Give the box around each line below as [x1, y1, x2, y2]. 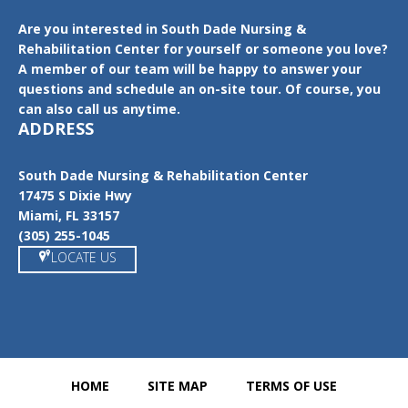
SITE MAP [148, 376, 208, 394]
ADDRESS [18, 117, 94, 139]
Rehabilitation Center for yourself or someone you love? [18, 39, 388, 57]
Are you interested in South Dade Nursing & [18, 19, 306, 37]
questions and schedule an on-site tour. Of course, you [18, 79, 381, 97]
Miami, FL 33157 [18, 206, 119, 224]
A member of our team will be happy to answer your [18, 59, 362, 77]
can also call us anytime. [18, 99, 180, 117]
